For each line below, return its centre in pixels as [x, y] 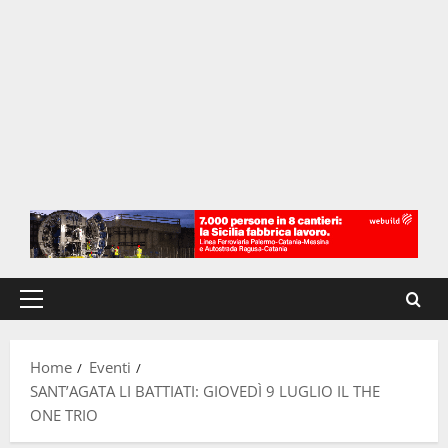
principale [64, 333]
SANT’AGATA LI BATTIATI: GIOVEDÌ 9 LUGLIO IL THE [205, 391]
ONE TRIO [64, 415]
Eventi [110, 367]
